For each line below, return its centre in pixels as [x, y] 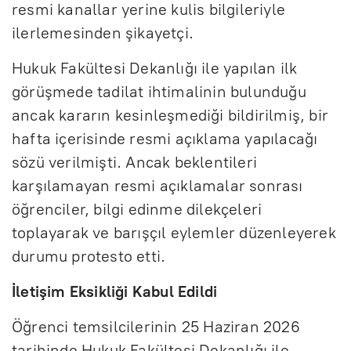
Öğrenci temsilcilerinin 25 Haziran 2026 [156, 327]
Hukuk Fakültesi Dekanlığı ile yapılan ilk [155, 69]
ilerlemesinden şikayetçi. [105, 33]
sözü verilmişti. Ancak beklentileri [135, 163]
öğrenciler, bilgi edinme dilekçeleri [137, 210]
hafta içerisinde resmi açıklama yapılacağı [165, 139]
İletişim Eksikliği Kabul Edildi [115, 292]
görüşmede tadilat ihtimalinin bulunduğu [159, 92]
